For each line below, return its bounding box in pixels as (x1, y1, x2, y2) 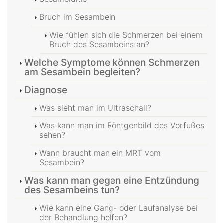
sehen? (39, 129, 65, 140)
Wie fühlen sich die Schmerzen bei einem (49, 29, 203, 40)
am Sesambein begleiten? (24, 65, 140, 78)
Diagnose (24, 83, 67, 96)
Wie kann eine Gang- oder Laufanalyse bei (39, 202, 198, 213)
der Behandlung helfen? (39, 212, 127, 222)
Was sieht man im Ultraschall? (39, 102, 151, 112)
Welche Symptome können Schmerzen (24, 56, 200, 68)
